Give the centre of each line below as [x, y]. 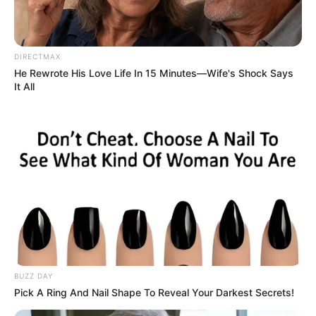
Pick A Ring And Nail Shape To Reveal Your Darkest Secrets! [154, 292]
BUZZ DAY [34, 275]
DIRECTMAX [37, 56]
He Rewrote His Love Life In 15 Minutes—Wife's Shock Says [154, 73]
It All [24, 86]
